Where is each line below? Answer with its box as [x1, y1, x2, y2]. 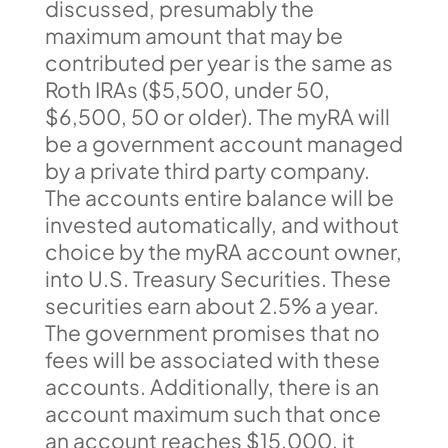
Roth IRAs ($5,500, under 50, [44, 76, 330, 103]
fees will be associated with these [44, 346, 380, 373]
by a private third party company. [44, 157, 370, 184]
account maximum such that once [44, 400, 381, 427]
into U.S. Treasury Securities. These [44, 265, 391, 292]
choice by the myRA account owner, [44, 238, 402, 265]
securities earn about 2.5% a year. [44, 292, 379, 319]
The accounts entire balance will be [44, 184, 394, 211]
